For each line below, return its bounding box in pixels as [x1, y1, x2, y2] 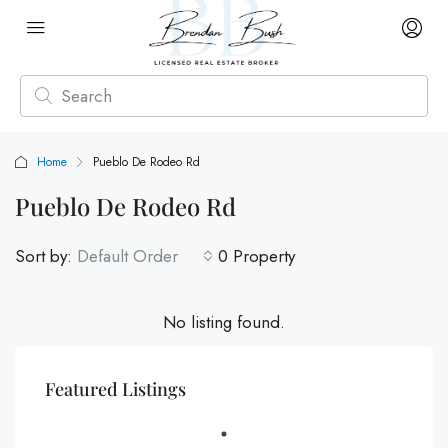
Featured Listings [45, 377, 186, 401]
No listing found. [163, 310, 285, 334]
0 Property [218, 244, 295, 268]
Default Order [77, 244, 178, 268]
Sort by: [15, 244, 72, 268]
